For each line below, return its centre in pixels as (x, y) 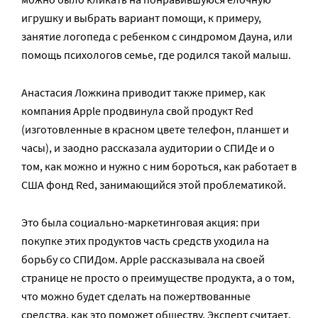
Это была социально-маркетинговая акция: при (141, 222)
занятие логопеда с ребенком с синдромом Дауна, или (157, 36)
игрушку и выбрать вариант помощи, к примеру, (141, 18)
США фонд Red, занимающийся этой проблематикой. (154, 185)
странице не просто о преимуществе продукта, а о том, (158, 278)
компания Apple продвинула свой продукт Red (137, 111)
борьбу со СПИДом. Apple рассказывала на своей (143, 259)
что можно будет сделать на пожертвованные (136, 296)
